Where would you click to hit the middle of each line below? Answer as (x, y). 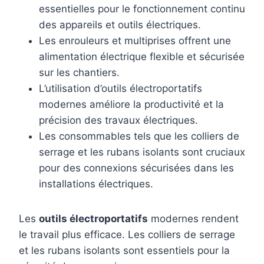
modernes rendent (193, 219)
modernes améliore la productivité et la (131, 105)
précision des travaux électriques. (118, 121)
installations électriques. (96, 184)
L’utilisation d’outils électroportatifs (121, 89)
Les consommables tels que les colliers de (139, 136)
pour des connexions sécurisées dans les (136, 168)
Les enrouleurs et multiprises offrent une (135, 41)
